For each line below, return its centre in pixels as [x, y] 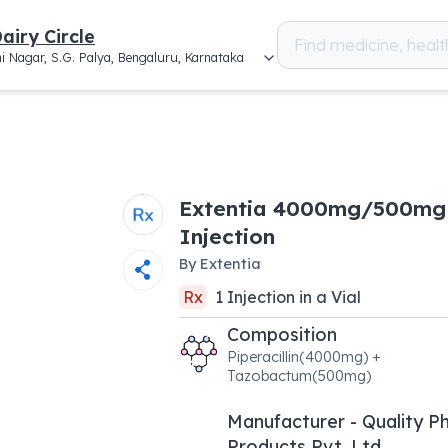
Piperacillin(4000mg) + [303, 356]
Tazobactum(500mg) [298, 375]
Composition [281, 334]
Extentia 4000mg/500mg [312, 208]
